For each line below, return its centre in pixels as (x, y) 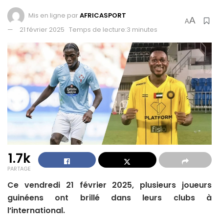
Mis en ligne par (53, 15)
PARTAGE (19, 168)
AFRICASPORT (103, 15)
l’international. (36, 210)
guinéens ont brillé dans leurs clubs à (109, 197)
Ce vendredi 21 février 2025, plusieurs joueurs (109, 185)
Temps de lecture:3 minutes (113, 29)
